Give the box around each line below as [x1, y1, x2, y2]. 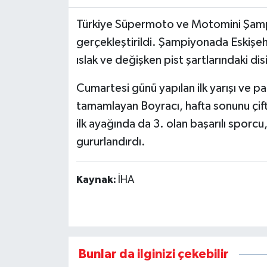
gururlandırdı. [76, 136, 145, 148]
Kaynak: [76, 175, 118, 186]
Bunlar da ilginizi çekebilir [78, 247, 229, 260]
